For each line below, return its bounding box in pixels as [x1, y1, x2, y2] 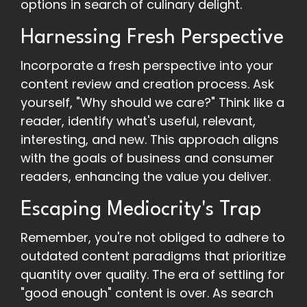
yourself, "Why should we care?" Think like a [21, 94, 284, 112]
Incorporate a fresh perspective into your [21, 57, 273, 75]
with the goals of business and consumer [21, 149, 274, 167]
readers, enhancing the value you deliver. [21, 168, 271, 186]
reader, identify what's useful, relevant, [21, 112, 256, 130]
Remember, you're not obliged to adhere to [21, 229, 285, 247]
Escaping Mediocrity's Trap [21, 200, 261, 221]
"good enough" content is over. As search [21, 284, 273, 302]
